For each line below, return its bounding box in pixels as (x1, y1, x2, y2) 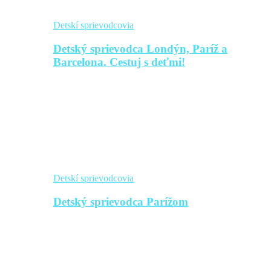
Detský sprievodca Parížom (53, 195, 188, 209)
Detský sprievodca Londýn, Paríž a (53, 42, 227, 55)
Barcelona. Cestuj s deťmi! (53, 55, 185, 68)
